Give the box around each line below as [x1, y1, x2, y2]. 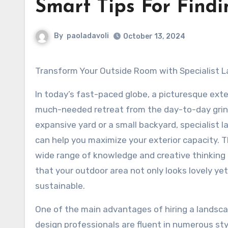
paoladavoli [67, 32, 109, 41]
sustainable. [35, 181, 85, 191]
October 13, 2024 [123, 32, 185, 41]
